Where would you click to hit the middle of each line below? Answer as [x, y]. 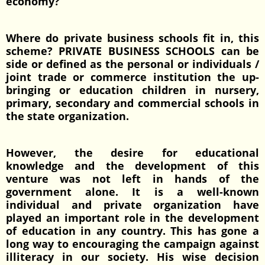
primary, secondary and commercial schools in [132, 103]
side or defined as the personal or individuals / [132, 64]
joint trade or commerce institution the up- [132, 77]
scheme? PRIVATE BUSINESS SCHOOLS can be [132, 51]
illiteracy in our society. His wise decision [132, 257]
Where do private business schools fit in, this [132, 38]
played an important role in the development [132, 218]
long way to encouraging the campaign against [132, 244]
